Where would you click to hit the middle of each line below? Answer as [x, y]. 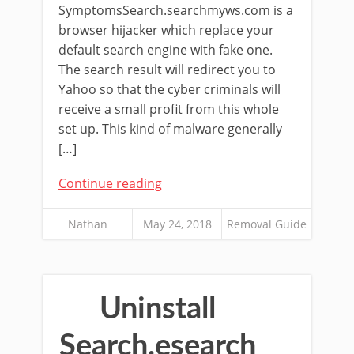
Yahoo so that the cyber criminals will [169, 89]
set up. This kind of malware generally [170, 129]
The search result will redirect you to [167, 70]
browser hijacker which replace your [166, 30]
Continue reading [110, 183]
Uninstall [157, 309]
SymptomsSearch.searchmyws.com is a [176, 10]
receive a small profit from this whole [169, 109]
